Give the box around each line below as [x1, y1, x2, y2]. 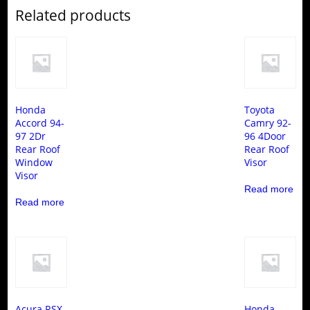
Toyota [244, 102, 275, 116]
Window [15, 155, 53, 169]
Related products [15, 5, 131, 25]
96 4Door [244, 129, 286, 143]
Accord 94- [15, 116, 64, 129]
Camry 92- [244, 116, 292, 129]
